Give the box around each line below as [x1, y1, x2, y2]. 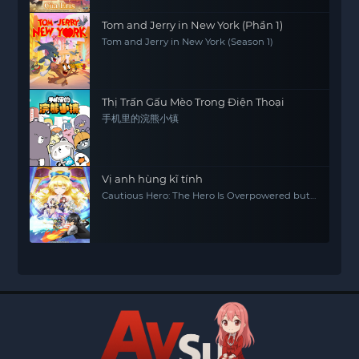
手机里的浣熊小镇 [102, 113, 179, 124]
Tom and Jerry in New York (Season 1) [102, 36, 274, 47]
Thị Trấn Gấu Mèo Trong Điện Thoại [102, 95, 285, 108]
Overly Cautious [102, 200, 176, 212]
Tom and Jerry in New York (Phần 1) [102, 18, 284, 31]
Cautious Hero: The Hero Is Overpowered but [102, 190, 311, 201]
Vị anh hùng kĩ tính [102, 172, 204, 185]
